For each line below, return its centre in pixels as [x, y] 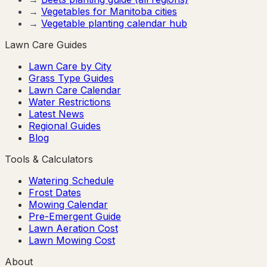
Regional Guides [65, 125]
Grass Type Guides [71, 78]
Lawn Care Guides [46, 44]
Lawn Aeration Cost [73, 228]
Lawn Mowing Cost [72, 240]
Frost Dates [55, 192]
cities [164, 11]
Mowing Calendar [68, 204]
